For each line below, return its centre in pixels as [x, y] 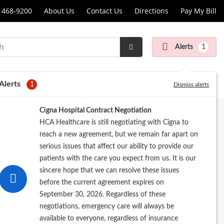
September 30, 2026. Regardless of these [102, 195]
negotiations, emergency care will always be [107, 207]
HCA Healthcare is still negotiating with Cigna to [114, 123]
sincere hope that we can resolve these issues [109, 171]
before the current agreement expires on [102, 183]
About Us [59, 11]
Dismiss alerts [191, 84]
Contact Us [104, 11]
